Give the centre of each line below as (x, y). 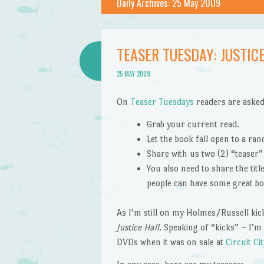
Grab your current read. (193, 124)
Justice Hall (138, 227)
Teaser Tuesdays (162, 101)
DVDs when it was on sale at (171, 242)
